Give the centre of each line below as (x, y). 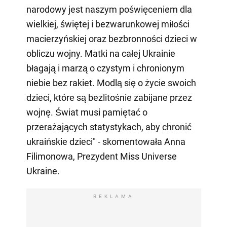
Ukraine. (43, 171)
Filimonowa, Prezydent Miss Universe (101, 157)
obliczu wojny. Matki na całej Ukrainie (101, 54)
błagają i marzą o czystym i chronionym (105, 68)
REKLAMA (113, 197)
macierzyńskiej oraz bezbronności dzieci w (111, 39)
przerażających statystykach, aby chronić (109, 127)
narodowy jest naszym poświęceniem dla (109, 10)
